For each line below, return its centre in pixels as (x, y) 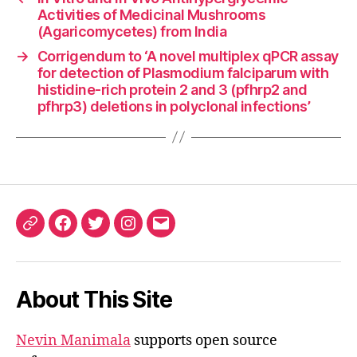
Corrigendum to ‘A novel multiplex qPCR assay (188, 56)
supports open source (204, 340)
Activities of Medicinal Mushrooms (151, 14)
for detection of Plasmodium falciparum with (183, 73)
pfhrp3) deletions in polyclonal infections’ (174, 106)
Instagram (159, 232)
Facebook (94, 232)
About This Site (94, 299)
